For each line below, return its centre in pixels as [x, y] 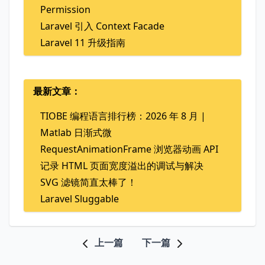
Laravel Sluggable [80, 198]
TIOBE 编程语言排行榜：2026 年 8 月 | [123, 116]
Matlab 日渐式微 [76, 132]
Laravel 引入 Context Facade [102, 26]
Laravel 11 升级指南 [83, 42]
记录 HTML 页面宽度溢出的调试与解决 [122, 165]
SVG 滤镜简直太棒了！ [88, 182]
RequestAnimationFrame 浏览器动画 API [129, 149]
